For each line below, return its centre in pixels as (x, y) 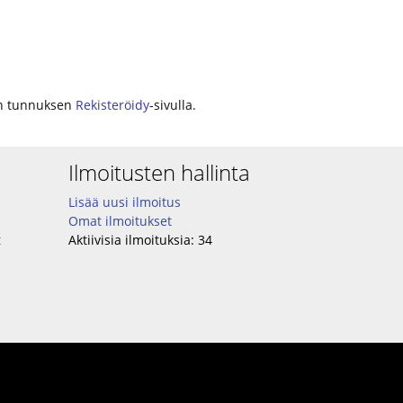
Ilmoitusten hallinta (159, 172)
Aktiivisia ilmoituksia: (131, 240)
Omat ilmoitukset (120, 221)
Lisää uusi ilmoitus (125, 202)
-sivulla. (173, 105)
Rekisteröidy (112, 105)
